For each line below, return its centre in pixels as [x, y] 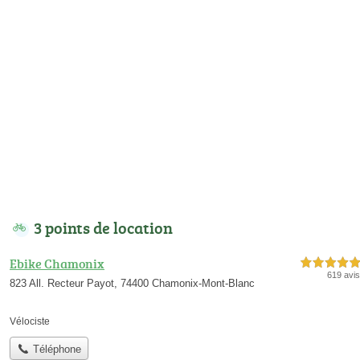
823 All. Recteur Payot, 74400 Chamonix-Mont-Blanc [132, 284]
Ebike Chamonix [57, 264]
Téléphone [55, 349]
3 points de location [103, 228]
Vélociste [30, 322]
